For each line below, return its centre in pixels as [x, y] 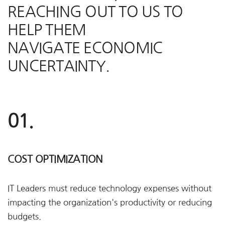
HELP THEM [47, 30]
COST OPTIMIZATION [55, 159]
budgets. [24, 216]
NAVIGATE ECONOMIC [85, 48]
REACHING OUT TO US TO [95, 12]
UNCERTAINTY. [59, 66]
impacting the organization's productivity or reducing [110, 202]
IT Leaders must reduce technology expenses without [109, 188]
